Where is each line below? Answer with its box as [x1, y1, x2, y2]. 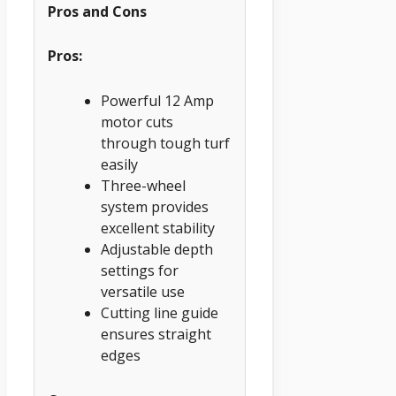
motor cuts [101, 111, 173, 132]
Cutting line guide [101, 302, 218, 323]
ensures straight [101, 324, 211, 344]
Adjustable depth [101, 239, 213, 259]
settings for [101, 260, 179, 280]
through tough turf [101, 133, 230, 153]
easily [101, 154, 138, 174]
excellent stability [101, 217, 215, 238]
